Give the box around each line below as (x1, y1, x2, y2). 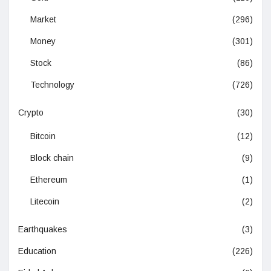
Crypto (18, 107, 44, 117)
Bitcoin (30, 131, 56, 141)
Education (18, 246, 56, 256)
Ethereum (30, 174, 67, 184)
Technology (30, 79, 74, 90)
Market (30, 14, 56, 24)
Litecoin (30, 196, 59, 206)
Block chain (30, 152, 74, 163)
